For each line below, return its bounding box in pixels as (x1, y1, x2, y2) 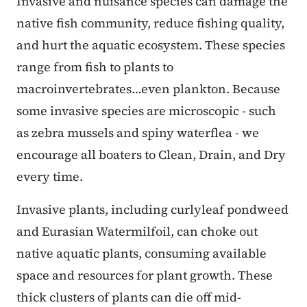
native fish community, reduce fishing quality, (16, 14, 284, 32)
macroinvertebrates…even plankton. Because (16, 79, 280, 97)
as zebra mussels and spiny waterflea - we (16, 123, 259, 141)
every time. (16, 167, 86, 185)
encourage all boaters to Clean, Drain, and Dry (16, 145, 286, 163)
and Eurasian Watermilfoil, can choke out (16, 222, 258, 240)
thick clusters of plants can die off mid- (16, 288, 241, 306)
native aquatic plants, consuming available (16, 244, 267, 262)
